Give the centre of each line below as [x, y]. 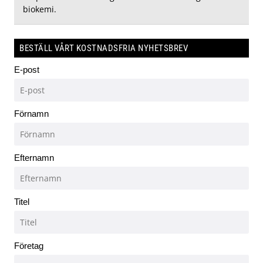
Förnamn [31, 113]
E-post [27, 69]
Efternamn [34, 157]
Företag [29, 245]
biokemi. [40, 9]
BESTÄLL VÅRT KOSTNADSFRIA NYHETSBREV [104, 48]
